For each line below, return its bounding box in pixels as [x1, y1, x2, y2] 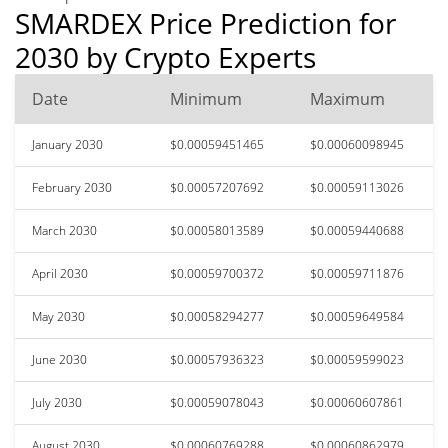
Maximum [310, 87, 385, 110]
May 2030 [32, 307, 85, 325]
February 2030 [32, 178, 112, 196]
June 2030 [32, 350, 87, 368]
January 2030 [32, 135, 103, 153]
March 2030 [32, 221, 97, 239]
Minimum [170, 87, 242, 110]
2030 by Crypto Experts [15, 37, 316, 76]
